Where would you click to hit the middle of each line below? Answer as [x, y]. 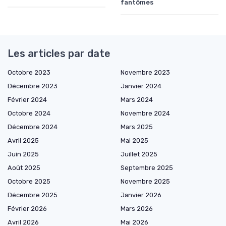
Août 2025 [24, 168]
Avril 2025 [23, 141]
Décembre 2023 [33, 86]
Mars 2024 [137, 100]
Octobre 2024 [29, 114]
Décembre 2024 [33, 127]
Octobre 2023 [29, 73]
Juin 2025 [23, 154]
